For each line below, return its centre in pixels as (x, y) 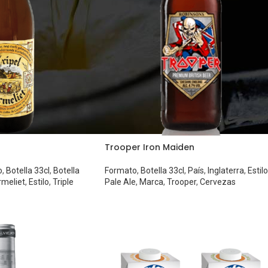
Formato (121, 171)
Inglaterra (226, 171)
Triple (63, 182)
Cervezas (217, 182)
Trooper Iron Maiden (149, 147)
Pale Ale (120, 182)
